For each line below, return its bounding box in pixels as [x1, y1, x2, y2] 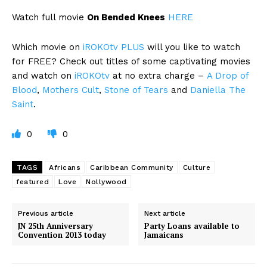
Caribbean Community [90, 163, 173, 172]
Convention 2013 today [18, 229, 106, 241]
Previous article [18, 209, 73, 218]
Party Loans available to [144, 221, 240, 232]
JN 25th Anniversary [18, 221, 93, 232]
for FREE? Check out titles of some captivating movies [12, 56, 250, 67]
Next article [144, 209, 186, 218]
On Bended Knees [87, 12, 165, 23]
